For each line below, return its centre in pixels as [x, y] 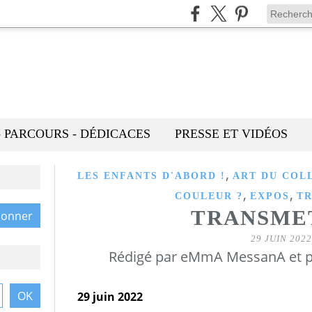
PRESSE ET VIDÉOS [231, 134]
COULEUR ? [209, 196]
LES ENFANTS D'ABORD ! [151, 176]
